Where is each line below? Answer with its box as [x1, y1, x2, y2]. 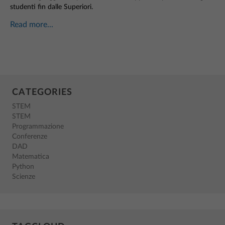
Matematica [12, 153, 49, 160]
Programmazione [12, 123, 64, 130]
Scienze [12, 173, 35, 180]
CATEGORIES [12, 88, 72, 97]
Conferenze [12, 133, 47, 140]
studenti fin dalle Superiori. [10, 3, 93, 11]
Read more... [10, 21, 53, 29]
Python [12, 163, 34, 170]
